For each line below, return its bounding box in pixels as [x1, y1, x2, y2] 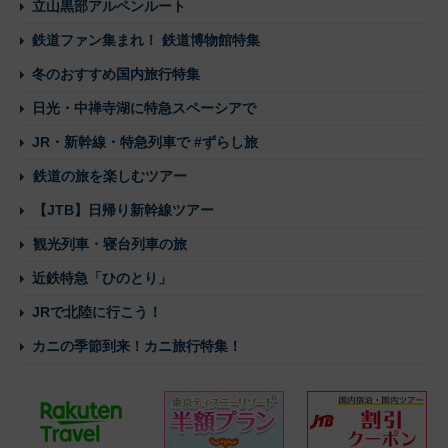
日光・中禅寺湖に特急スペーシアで [32, 100, 256, 117]
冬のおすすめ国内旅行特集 [32, 66, 200, 83]
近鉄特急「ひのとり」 [32, 270, 172, 287]
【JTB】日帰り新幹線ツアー [33, 202, 214, 219]
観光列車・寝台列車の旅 [33, 236, 187, 253]
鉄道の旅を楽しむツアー [33, 168, 187, 185]
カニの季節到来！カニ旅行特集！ [32, 338, 242, 355]
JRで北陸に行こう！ [32, 304, 162, 321]
